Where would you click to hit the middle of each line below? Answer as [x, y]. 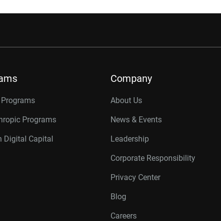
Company [131, 78]
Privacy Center [135, 177]
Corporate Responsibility [153, 158]
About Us [126, 100]
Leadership [130, 139]
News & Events [136, 120]
